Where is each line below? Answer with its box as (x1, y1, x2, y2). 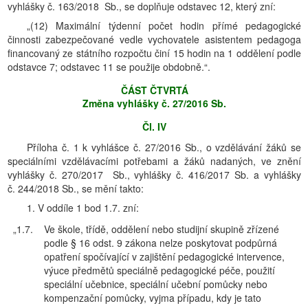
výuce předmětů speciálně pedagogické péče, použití (44, 263, 275, 277)
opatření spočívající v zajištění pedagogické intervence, (44, 250, 285, 263)
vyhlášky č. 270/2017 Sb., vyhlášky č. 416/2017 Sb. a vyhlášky (8, 168, 301, 181)
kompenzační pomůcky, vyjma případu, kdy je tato (44, 291, 261, 305)
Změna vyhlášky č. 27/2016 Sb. (82, 96, 226, 110)
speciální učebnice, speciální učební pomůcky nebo (44, 277, 267, 291)
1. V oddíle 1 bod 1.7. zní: (27, 201, 139, 214)
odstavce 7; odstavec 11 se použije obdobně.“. (8, 60, 210, 74)
